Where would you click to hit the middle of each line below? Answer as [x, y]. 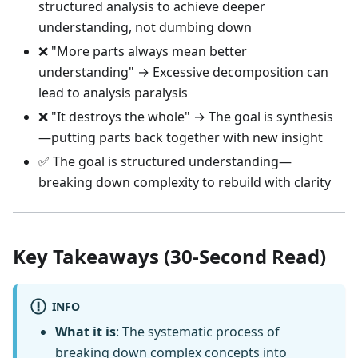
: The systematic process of [198, 332]
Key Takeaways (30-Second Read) [169, 257]
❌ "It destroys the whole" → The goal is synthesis [186, 117]
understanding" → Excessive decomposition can [183, 72]
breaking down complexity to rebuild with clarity [185, 183]
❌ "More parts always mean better [143, 52]
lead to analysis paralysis [113, 93]
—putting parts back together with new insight [181, 138]
